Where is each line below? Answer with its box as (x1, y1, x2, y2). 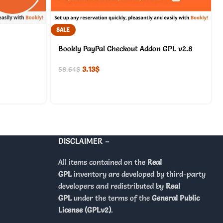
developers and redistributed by (58, 181, 166, 191)
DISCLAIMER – (58, 135, 110, 146)
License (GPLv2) (58, 205, 111, 215)
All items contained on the (58, 157, 147, 167)
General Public (151, 193, 200, 203)
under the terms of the (71, 193, 152, 203)
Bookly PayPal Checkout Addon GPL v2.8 (58, 43, 193, 53)
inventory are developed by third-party (71, 169, 206, 179)
